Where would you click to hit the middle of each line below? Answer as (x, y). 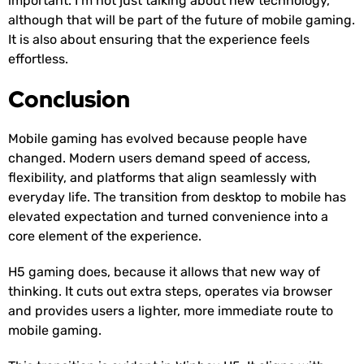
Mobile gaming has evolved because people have (158, 139)
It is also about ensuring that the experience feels (159, 40)
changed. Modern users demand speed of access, (159, 158)
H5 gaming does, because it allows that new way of (164, 272)
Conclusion (69, 100)
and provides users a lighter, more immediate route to (171, 311)
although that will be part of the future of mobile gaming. (182, 20)
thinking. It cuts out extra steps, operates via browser (170, 292)
